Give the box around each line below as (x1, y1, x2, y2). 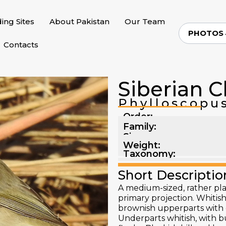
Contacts (3, 40, 38, 49)
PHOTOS (188, 28, 224, 38)
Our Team (124, 17, 165, 26)
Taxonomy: (123, 148, 176, 159)
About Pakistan (49, 17, 109, 26)
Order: (123, 111, 153, 122)
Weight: (123, 140, 160, 151)
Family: (123, 121, 156, 132)
